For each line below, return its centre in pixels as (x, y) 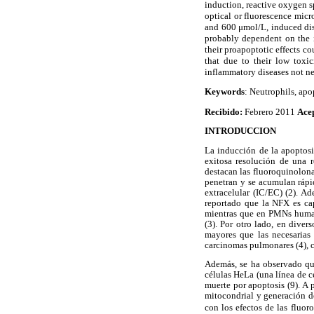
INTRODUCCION (240, 131)
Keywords (225, 91)
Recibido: (225, 111)
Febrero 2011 (271, 111)
